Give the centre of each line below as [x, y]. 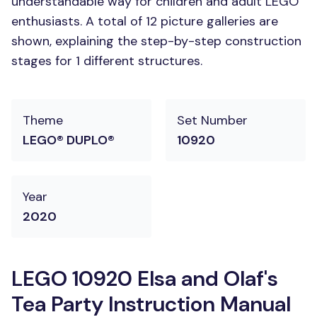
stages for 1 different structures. [107, 61]
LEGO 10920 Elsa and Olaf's [145, 278]
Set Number [212, 120]
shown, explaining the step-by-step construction [156, 41]
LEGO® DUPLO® [69, 140]
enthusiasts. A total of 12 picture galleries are [145, 21]
